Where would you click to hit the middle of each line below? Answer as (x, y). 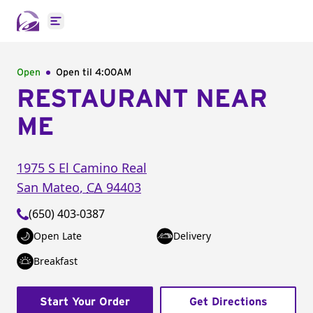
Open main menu (101, 28)
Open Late (58, 236)
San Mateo (48, 187)
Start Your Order (85, 302)
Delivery (192, 236)
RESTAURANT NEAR (142, 99)
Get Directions (228, 302)
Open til (75, 73)
